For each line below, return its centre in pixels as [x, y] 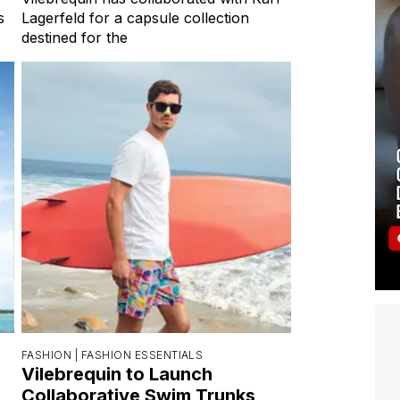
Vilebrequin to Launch [117, 374]
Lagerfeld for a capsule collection [135, 17]
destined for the [75, 37]
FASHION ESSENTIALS [142, 354]
